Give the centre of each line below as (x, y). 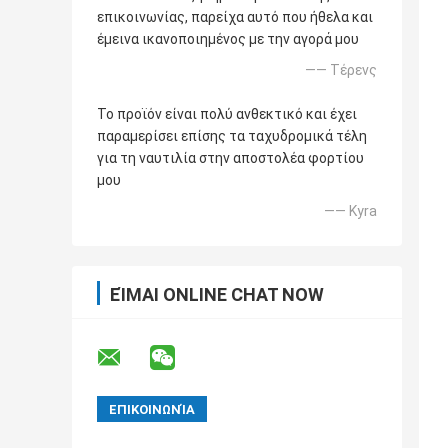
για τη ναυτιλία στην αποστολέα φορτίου (230, 158)
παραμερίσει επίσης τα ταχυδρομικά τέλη (232, 136)
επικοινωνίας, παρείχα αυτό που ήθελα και (235, 17)
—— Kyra (350, 211)
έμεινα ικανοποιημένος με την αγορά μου (228, 39)
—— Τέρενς (341, 70)
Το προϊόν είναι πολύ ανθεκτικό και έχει (227, 114)
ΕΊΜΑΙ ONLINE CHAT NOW (217, 295)
